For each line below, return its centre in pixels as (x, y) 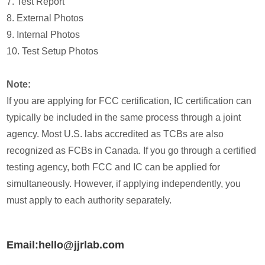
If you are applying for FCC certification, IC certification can (129, 101)
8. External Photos (45, 18)
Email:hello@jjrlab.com (66, 245)
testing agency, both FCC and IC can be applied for (114, 167)
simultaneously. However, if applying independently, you (124, 183)
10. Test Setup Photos (53, 51)
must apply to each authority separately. (89, 200)
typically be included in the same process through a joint (124, 117)
